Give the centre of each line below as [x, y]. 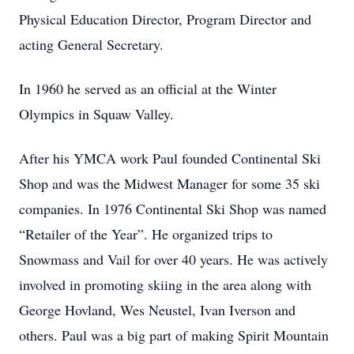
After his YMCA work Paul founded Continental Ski [170, 158]
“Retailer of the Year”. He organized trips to [146, 234]
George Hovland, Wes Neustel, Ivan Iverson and [157, 310]
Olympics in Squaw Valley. [96, 114]
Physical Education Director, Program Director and [165, 19]
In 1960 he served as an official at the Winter [148, 88]
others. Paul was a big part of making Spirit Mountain [174, 335]
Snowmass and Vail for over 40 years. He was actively [173, 259]
